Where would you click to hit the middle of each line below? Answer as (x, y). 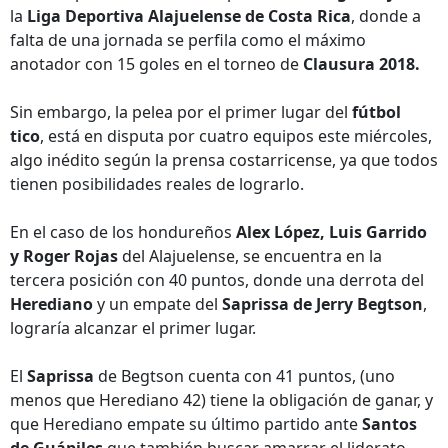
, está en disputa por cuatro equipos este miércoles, (236, 136)
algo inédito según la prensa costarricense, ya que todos (224, 160)
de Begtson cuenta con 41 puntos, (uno (244, 376)
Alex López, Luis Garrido (331, 232)
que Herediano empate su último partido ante (186, 424)
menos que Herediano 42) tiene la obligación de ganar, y (221, 400)
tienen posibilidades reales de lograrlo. (157, 184)
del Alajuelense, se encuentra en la (250, 256)
